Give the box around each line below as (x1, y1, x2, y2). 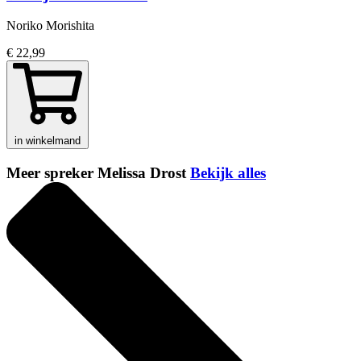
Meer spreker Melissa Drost (6, 164, 190, 182)
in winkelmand (15, 135, 81, 147)
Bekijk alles (190, 164, 266, 182)
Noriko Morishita (6, 19, 94, 33)
